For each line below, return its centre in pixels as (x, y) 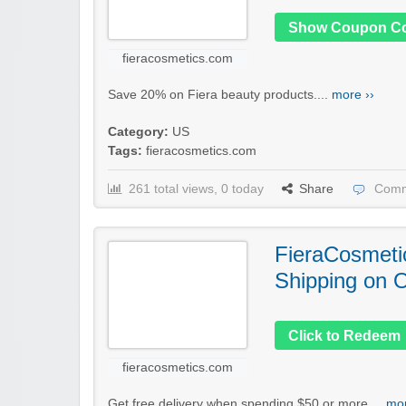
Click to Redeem (344, 336)
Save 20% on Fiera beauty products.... (220, 95)
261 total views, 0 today (196, 189)
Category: (138, 132)
